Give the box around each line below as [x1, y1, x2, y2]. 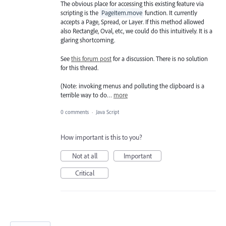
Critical [75, 168, 94, 178]
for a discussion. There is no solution [111, 54, 208, 63]
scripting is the [61, 9, 100, 17]
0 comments [61, 108, 89, 116]
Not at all [72, 151, 97, 160]
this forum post [71, 54, 111, 63]
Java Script [96, 108, 119, 116]
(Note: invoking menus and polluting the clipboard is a [61, 81, 204, 90]
